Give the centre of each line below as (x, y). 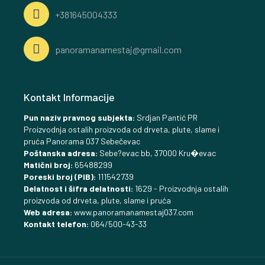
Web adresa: (48, 212)
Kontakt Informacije (69, 97)
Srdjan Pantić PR (166, 117)
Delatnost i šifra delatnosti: (78, 188)
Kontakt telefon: (56, 224)
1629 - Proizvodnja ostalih (181, 188)
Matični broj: (49, 164)
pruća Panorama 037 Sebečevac (82, 141)
